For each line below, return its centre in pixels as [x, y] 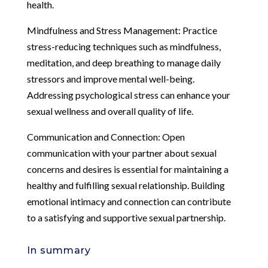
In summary [59, 250]
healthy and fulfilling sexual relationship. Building [126, 185]
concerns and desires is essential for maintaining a [127, 169]
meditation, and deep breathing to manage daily [124, 62]
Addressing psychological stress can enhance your [128, 95]
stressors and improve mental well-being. [110, 78]
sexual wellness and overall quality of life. [110, 111]
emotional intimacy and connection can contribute [129, 201]
